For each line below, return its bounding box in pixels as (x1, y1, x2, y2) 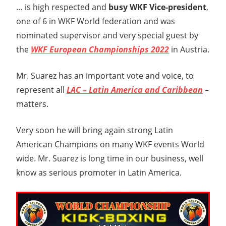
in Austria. (169, 43, 209, 55)
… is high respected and (16, 1, 108, 13)
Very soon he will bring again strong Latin (16, 124, 173, 136)
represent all (16, 84, 67, 95)
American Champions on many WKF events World (16, 138, 204, 150)
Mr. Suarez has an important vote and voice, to (16, 70, 194, 81)
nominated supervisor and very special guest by (16, 29, 198, 41)
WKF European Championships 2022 (31, 43, 169, 55)
